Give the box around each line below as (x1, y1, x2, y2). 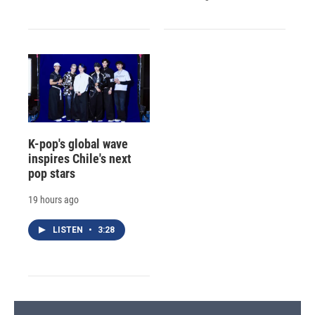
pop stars (28, 165, 75, 181)
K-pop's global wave (28, 136, 128, 151)
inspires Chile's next (28, 150, 131, 166)
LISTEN (53, 224, 85, 235)
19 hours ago (28, 193, 79, 205)
